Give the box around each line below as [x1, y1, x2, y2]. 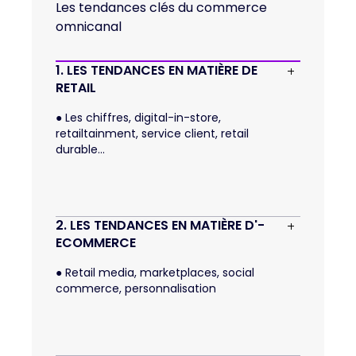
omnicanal [56, 17, 122, 36]
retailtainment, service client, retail [56, 125, 249, 141]
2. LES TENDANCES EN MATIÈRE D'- [56, 215, 265, 234]
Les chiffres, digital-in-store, [62, 109, 221, 126]
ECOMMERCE [56, 233, 136, 252]
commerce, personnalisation [56, 280, 216, 296]
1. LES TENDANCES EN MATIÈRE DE [56, 60, 257, 79]
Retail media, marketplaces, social [62, 264, 254, 281]
